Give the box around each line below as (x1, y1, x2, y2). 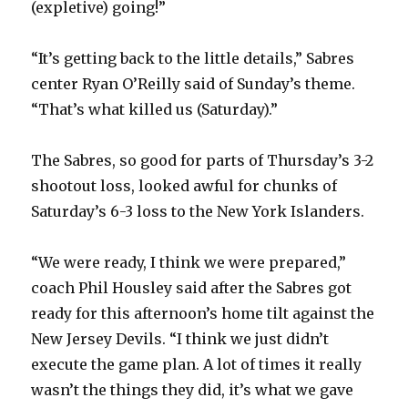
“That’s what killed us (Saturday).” (31, 100, 279, 119)
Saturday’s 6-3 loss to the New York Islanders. (31, 202, 365, 221)
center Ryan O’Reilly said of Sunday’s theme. (31, 75, 356, 94)
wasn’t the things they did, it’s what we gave (31, 381, 354, 400)
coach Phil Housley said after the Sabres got (31, 279, 352, 298)
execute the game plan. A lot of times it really (31, 355, 362, 374)
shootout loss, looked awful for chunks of (31, 177, 338, 196)
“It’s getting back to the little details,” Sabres (31, 49, 355, 68)
